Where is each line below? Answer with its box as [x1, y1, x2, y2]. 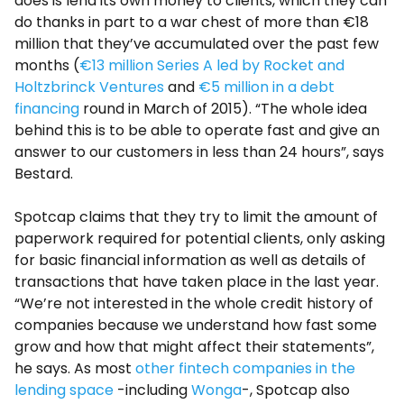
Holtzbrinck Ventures [14, 77, 164, 98]
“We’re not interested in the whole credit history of [14, 293, 373, 315]
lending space [14, 380, 114, 401]
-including [114, 380, 191, 401]
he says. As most [14, 358, 135, 380]
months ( [14, 55, 79, 77]
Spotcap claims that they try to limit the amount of [14, 207, 378, 228]
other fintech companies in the [135, 358, 355, 380]
